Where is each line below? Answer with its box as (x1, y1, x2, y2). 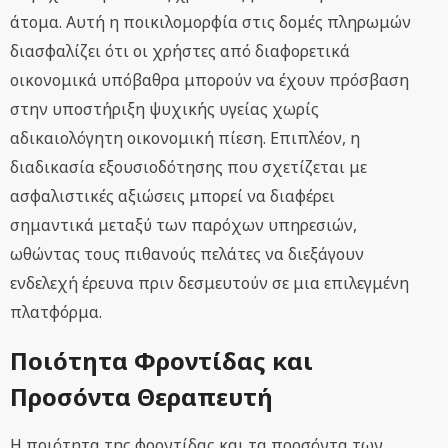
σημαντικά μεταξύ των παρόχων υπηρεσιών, (10, 214, 357, 237)
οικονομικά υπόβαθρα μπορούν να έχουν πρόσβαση (10, 69, 409, 92)
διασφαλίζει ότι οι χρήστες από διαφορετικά (10, 40, 350, 63)
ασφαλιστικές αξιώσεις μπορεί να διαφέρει (10, 185, 335, 208)
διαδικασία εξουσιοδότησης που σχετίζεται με (10, 156, 367, 179)
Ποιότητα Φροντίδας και (10, 344, 313, 378)
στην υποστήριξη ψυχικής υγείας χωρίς (10, 98, 319, 121)
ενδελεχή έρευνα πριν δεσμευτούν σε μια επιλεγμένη (10, 272, 409, 295)
